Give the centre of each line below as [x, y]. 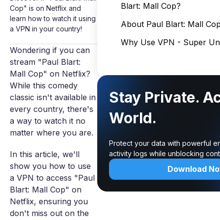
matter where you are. [52, 133]
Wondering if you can [50, 50]
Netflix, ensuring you [49, 201]
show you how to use [50, 166]
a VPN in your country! [46, 29]
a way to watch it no [48, 121]
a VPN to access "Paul [52, 178]
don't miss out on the [49, 213]
